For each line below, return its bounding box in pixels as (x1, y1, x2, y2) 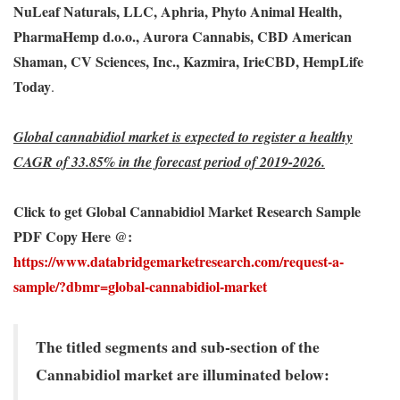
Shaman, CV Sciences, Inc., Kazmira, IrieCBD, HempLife (13, 51, 363, 71)
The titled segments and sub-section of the (36, 335, 320, 358)
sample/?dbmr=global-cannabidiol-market (13, 276, 267, 296)
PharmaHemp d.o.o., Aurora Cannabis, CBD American (13, 26, 352, 46)
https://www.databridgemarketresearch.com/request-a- (13, 251, 344, 271)
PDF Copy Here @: (13, 226, 137, 246)
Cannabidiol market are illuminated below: (36, 362, 329, 386)
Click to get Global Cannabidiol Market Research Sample (13, 201, 361, 221)
